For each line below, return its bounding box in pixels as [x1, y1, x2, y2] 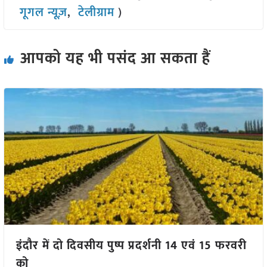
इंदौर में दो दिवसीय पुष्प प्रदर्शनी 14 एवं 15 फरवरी [15, 235, 247, 256]
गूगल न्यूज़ [15, 2, 67, 23]
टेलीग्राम [77, 2, 118, 23]
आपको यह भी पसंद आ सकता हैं [20, 46, 210, 72]
